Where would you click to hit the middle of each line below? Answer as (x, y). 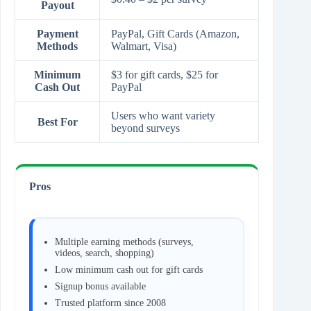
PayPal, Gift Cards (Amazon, (175, 34)
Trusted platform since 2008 (110, 303)
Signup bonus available (100, 286)
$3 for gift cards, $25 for (165, 75)
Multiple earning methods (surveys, (124, 242)
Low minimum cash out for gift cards (129, 269)
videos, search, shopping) (104, 253)
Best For (57, 122)
